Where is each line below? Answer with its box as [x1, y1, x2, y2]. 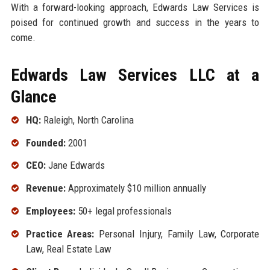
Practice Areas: [25, 227, 95, 240]
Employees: [25, 204, 75, 217]
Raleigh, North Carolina [40, 113, 134, 126]
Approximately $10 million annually [65, 182, 206, 195]
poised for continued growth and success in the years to [10, 16, 260, 28]
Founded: [25, 136, 66, 149]
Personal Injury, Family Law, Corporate [94, 227, 260, 240]
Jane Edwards [45, 159, 105, 172]
